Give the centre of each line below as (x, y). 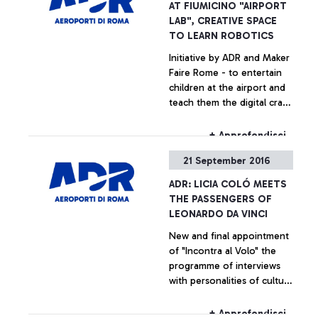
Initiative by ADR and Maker (229, 58)
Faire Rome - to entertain (225, 73)
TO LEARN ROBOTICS (221, 36)
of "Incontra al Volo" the (223, 251)
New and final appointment (229, 236)
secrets (185, 117)
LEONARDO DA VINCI (218, 214)
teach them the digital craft (229, 103)
